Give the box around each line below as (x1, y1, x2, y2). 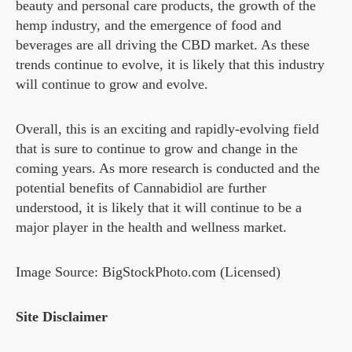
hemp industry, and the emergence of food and (16, 17, 281, 34)
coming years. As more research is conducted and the (16, 160, 320, 177)
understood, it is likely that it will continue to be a (16, 200, 302, 216)
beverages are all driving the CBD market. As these (16, 37, 310, 53)
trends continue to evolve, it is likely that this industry (16, 57, 324, 73)
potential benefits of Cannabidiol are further (16, 180, 266, 196)
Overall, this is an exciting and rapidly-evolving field (16, 121, 319, 137)
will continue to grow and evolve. (16, 76, 208, 93)
